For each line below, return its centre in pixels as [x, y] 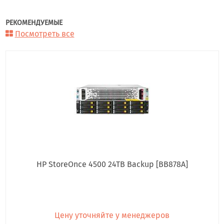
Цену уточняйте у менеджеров [112, 215]
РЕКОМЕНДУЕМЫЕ [34, 23]
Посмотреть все [44, 34]
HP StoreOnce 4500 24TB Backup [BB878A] [112, 164]
